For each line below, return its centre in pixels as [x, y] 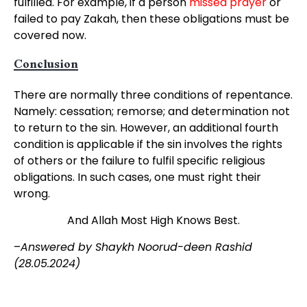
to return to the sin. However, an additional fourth [146, 128]
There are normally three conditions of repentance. [153, 95]
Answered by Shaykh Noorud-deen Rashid [136, 247]
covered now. [50, 35]
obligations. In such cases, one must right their [137, 177]
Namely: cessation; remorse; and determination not [151, 111]
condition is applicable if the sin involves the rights [148, 144]
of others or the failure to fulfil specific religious [139, 161]
